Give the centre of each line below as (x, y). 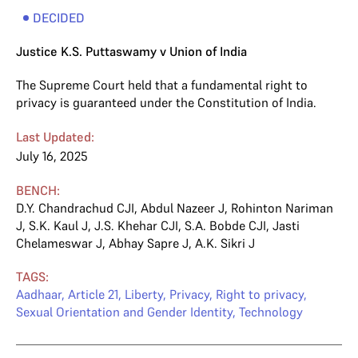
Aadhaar (39, 294)
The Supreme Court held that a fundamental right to (162, 85)
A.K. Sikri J (225, 243)
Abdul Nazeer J (183, 208)
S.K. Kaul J (58, 225)
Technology (271, 312)
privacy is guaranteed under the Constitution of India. (166, 102)
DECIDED (58, 18)
